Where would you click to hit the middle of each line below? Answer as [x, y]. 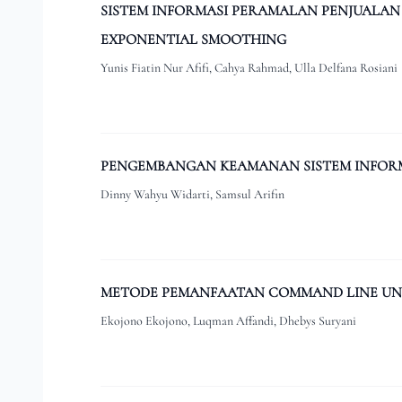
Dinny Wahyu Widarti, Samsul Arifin [192, 195]
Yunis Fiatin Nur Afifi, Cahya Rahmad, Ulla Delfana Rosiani [249, 68]
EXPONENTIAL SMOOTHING [193, 40]
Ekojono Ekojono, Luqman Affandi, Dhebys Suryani [228, 321]
